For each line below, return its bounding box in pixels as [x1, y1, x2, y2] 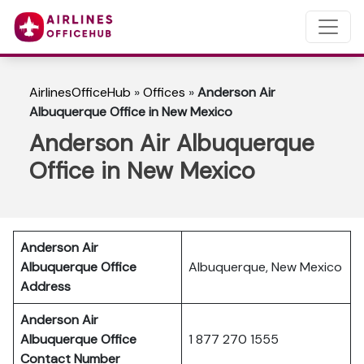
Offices [143, 84, 185, 101]
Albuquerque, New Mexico [188, 258, 342, 275]
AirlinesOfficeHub [29, 84, 131, 101]
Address [20, 278, 71, 295]
